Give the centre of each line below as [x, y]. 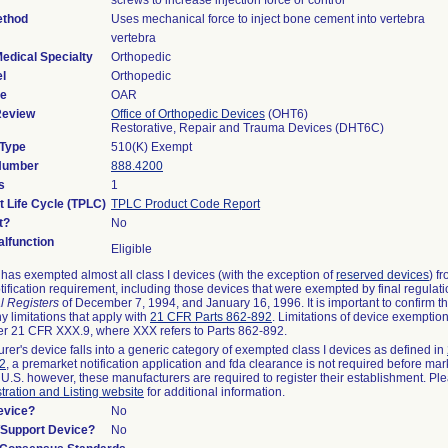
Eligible [131, 249]
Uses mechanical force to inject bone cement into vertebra [268, 19]
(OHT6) [286, 114]
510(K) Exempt [151, 147]
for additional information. [214, 392]
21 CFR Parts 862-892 [211, 317]
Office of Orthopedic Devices [188, 114]
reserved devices [382, 275]
